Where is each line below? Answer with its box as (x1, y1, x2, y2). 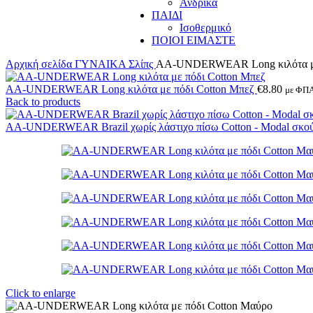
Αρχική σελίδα (6, 58, 75, 70)
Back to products (6, 96, 80, 108)
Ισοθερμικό (180, 22, 231, 34)
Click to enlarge (6, 287, 75, 299)
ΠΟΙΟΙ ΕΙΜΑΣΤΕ (152, 34, 235, 46)
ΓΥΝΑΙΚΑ (75, 58, 129, 70)
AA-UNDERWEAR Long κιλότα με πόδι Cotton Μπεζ (6, 83, 257, 95)
